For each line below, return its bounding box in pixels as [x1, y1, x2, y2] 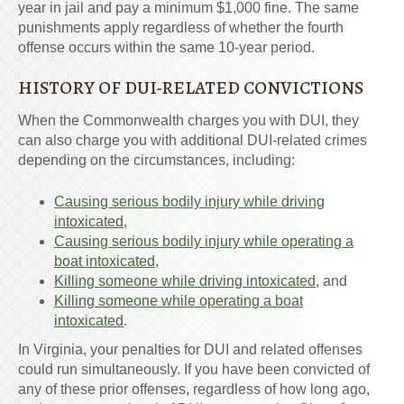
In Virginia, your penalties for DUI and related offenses [18, 342, 363, 358]
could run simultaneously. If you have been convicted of [18, 362, 370, 378]
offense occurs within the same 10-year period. [18, 40, 315, 56]
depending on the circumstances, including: [18, 152, 295, 169]
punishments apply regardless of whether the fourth [18, 20, 344, 36]
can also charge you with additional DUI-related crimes [18, 133, 367, 149]
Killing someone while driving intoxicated [54, 273, 316, 289]
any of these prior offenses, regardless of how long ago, [18, 381, 370, 398]
